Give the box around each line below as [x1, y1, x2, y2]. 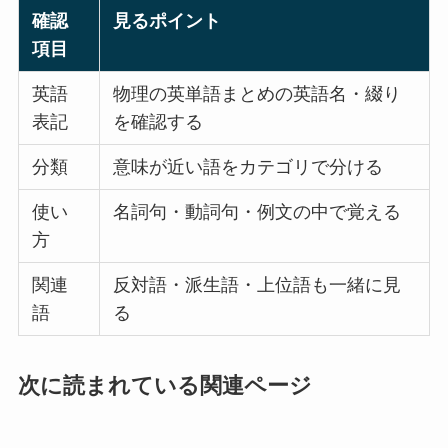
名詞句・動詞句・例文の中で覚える [113, 201, 402, 222]
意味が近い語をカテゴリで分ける [113, 156, 384, 177]
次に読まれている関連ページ [17, 374, 312, 399]
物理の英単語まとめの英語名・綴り [113, 83, 402, 104]
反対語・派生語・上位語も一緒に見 [113, 274, 402, 295]
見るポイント [113, 10, 222, 31]
